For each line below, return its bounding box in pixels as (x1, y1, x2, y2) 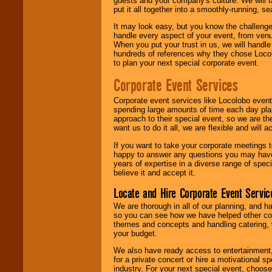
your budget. (114, 229, 157, 239)
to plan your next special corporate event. (114, 58, 259, 68)
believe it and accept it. (114, 168, 195, 177)
